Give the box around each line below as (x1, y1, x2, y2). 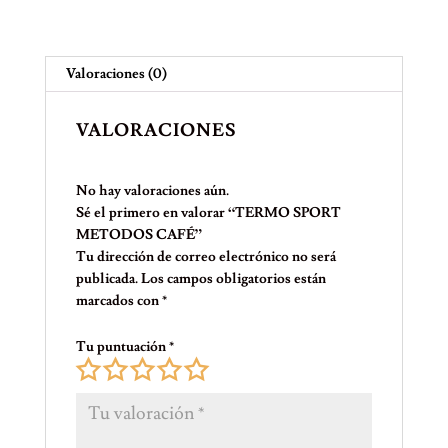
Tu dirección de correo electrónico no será (75, 247, 336, 266)
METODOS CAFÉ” (75, 225, 202, 244)
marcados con (75, 291, 162, 310)
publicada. (75, 269, 138, 288)
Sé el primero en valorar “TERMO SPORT (75, 203, 341, 222)
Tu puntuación (75, 337, 169, 356)
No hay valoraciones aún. (75, 181, 229, 200)
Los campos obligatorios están (140, 269, 326, 288)
